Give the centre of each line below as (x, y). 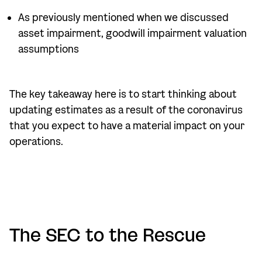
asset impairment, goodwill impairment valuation (132, 34)
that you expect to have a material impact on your (127, 126)
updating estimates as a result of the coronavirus (126, 110)
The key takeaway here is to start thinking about (123, 94)
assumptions (49, 49)
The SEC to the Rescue (108, 235)
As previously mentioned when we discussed (123, 18)
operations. (36, 142)
